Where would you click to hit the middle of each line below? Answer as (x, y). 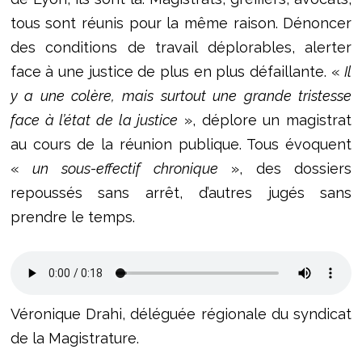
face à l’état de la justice (94, 120)
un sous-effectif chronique (125, 169)
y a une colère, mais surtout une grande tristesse (181, 96)
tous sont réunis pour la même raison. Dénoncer (181, 23)
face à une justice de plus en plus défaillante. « (177, 72)
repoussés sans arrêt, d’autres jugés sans (181, 193)
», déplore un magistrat (265, 120)
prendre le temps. (72, 217)
